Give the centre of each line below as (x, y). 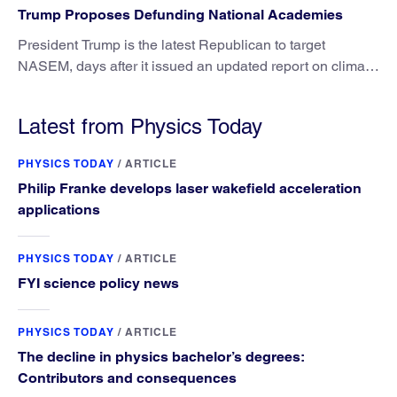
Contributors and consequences (127, 378)
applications (59, 210)
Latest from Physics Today (140, 127)
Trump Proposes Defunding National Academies (180, 15)
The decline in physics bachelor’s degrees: (161, 357)
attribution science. (77, 88)
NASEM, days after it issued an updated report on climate (197, 66)
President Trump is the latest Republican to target (171, 45)
